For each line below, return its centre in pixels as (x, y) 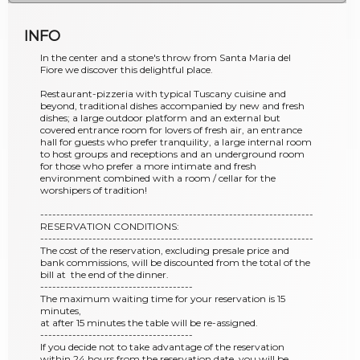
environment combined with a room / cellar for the (158, 178)
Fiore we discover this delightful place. (127, 69)
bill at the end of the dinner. (104, 274)
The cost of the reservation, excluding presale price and (165, 250)
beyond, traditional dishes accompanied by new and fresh (172, 105)
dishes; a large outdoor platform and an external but (160, 117)
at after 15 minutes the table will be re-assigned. (149, 322)
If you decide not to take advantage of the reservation (162, 346)
